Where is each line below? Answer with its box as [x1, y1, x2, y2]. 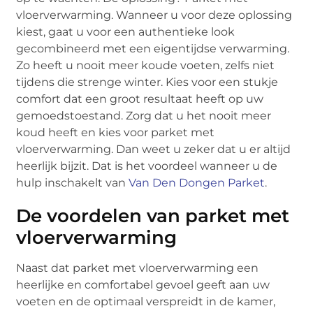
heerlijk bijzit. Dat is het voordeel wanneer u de [16, 159, 278, 173]
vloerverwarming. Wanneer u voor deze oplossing [16, 8, 293, 22]
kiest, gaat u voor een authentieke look [16, 24, 235, 38]
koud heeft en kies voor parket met [16, 125, 215, 139]
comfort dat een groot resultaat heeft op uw [16, 92, 264, 105]
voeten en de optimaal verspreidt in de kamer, [16, 294, 276, 308]
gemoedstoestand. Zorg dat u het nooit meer [16, 108, 272, 122]
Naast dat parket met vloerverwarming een [16, 261, 259, 275]
